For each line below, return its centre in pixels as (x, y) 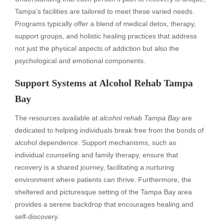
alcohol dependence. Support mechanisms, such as (95, 142)
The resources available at (57, 118)
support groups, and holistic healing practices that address (106, 36)
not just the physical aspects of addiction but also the (97, 48)
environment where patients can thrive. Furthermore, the (103, 179)
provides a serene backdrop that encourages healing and (104, 204)
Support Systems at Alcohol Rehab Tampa (104, 83)
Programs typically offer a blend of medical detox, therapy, (105, 23)
